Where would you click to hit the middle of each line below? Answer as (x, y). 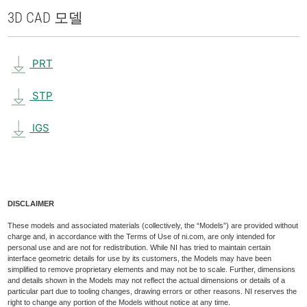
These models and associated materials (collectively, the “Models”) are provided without (153, 225)
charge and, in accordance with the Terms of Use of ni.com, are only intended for (142, 236)
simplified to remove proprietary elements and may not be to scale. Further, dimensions (152, 269)
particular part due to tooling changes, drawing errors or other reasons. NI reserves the (152, 291)
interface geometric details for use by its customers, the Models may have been (140, 258)
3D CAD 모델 (46, 18)
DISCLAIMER (31, 204)
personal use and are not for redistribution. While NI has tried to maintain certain (139, 247)
